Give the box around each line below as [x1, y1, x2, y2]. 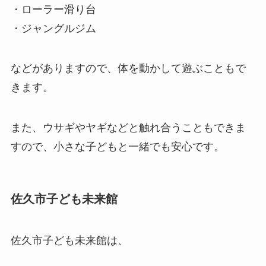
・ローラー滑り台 [10, 3, 96, 15]
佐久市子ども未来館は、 [10, 234, 128, 246]
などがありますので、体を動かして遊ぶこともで [10, 62, 246, 75]
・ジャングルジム [10, 22, 96, 34]
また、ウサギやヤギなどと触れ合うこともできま [10, 122, 246, 134]
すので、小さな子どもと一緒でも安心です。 [10, 141, 224, 153]
